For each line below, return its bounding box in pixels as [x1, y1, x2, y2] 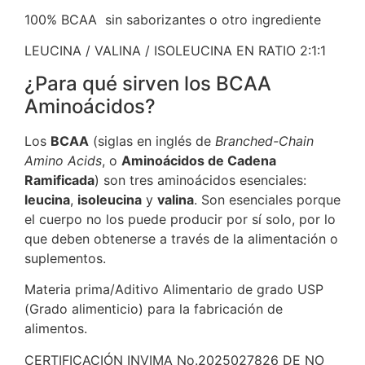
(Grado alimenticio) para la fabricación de [24, 301, 283, 318]
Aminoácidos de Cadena [121, 152, 276, 169]
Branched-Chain [215, 132, 314, 149]
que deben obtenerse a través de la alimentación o [24, 230, 338, 247]
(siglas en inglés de [89, 132, 215, 149]
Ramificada [24, 171, 95, 188]
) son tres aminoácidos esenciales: [95, 171, 306, 188]
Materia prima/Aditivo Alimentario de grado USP [24, 281, 323, 298]
